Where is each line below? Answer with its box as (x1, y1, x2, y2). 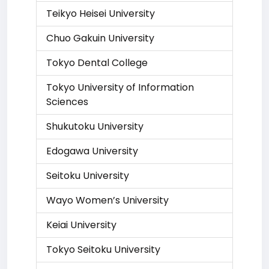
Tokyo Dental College (46, 56, 148, 70)
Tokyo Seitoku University (46, 243, 160, 256)
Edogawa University (46, 144, 138, 158)
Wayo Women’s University (46, 193, 169, 207)
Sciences (46, 95, 88, 109)
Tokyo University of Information (46, 80, 194, 94)
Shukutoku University (46, 119, 144, 133)
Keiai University (46, 218, 116, 232)
